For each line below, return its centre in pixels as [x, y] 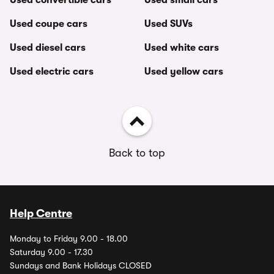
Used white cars [182, 48]
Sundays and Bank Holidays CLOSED [81, 265]
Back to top [137, 153]
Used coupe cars [49, 24]
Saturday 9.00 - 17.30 [51, 252]
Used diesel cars [48, 48]
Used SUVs [168, 24]
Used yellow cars [184, 72]
